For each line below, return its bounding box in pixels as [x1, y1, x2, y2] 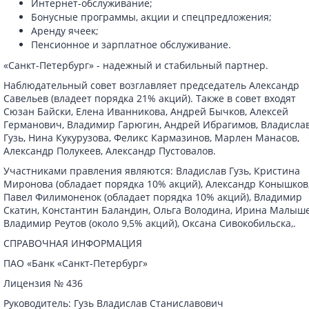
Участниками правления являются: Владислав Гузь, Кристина [3, 164, 301, 177]
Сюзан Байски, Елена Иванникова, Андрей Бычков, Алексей [3, 105, 289, 118]
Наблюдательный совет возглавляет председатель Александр [3, 79, 300, 92]
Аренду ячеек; [31, 24, 99, 37]
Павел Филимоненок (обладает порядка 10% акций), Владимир [3, 190, 303, 203]
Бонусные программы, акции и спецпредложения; [31, 10, 272, 23]
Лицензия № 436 [3, 277, 83, 290]
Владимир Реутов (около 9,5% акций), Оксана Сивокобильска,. [3, 217, 297, 230]
